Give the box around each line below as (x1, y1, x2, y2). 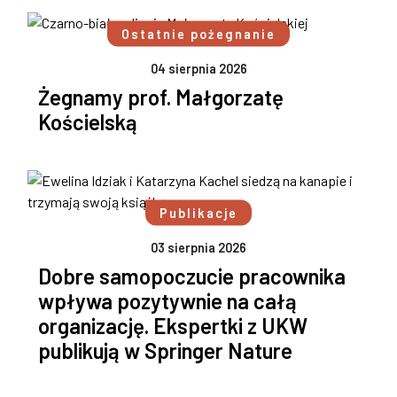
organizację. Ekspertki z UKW (38, 313, 307, 339)
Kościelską (38, 109, 137, 136)
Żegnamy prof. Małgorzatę (38, 84, 284, 111)
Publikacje (160, 205, 237, 221)
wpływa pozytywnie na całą (38, 288, 297, 315)
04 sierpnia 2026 (150, 61, 247, 77)
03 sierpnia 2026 (151, 240, 246, 256)
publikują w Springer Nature (38, 338, 292, 364)
